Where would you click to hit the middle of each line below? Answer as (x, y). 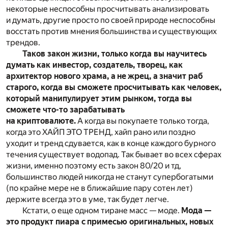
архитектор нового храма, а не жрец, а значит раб (104, 76)
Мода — (196, 211)
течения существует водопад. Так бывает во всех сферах (114, 155)
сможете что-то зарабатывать (65, 110)
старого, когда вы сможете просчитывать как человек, (114, 88)
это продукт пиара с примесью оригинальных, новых (110, 222)
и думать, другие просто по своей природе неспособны (111, 20)
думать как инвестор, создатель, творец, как (94, 65)
